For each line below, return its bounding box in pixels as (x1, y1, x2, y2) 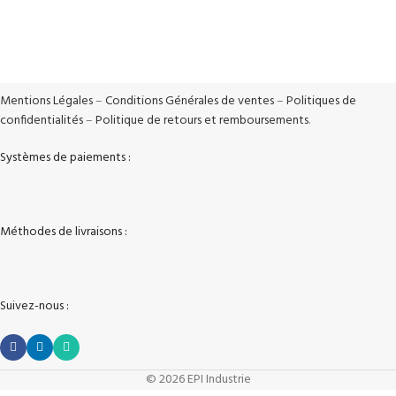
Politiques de (286, 91, 356, 112)
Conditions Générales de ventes (105, 91, 274, 112)
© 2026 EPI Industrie (145, 369, 251, 391)
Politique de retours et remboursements (95, 110, 308, 132)
